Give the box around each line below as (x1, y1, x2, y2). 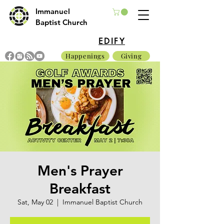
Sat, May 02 (17, 197, 53, 206)
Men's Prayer (37, 161, 123, 179)
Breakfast (49, 179, 110, 197)
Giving (120, 51, 142, 60)
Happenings (65, 51, 105, 60)
